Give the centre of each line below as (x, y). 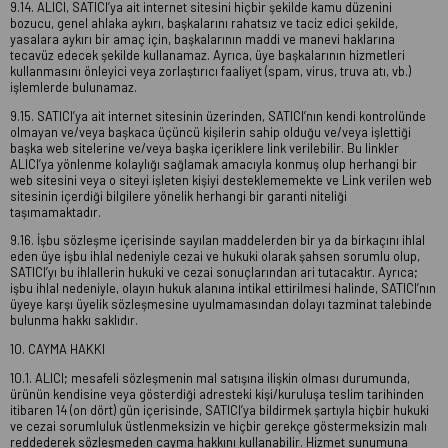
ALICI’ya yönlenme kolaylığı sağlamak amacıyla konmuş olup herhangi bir (213, 163)
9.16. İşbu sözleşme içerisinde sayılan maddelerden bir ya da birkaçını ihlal (217, 240)
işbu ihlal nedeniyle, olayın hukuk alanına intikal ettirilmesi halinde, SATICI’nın (223, 288)
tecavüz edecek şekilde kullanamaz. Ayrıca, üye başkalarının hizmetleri (207, 54)
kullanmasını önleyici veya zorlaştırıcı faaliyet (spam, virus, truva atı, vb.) (210, 70)
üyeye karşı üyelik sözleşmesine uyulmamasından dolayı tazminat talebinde (221, 304)
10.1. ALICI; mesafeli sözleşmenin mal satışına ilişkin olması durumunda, (210, 378)
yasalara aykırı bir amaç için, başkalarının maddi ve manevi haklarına (202, 38)
